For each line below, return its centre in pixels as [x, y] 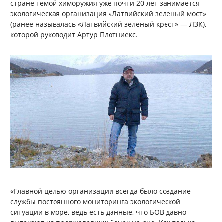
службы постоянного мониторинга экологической [95, 202]
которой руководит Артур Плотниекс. [74, 34]
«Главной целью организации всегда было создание [101, 191]
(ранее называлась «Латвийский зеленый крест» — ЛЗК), [108, 24]
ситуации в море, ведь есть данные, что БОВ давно [98, 212]
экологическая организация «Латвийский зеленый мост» [108, 13]
